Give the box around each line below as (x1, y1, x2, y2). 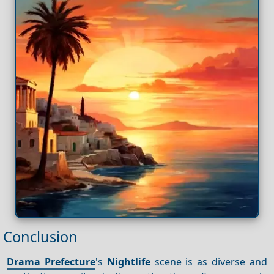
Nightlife (106, 254, 150, 268)
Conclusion (3, 227, 78, 247)
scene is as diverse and (150, 254, 267, 268)
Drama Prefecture (7, 254, 96, 268)
